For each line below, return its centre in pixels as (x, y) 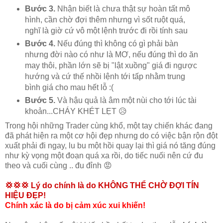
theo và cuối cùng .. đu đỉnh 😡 (58, 165)
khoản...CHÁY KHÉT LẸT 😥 (76, 111)
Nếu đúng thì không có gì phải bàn (116, 43)
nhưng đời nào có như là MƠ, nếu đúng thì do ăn (111, 54)
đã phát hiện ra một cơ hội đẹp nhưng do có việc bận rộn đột (111, 135)
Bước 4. (40, 43)
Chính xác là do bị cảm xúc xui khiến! (76, 205)
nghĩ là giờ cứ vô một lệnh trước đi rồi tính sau (106, 30)
